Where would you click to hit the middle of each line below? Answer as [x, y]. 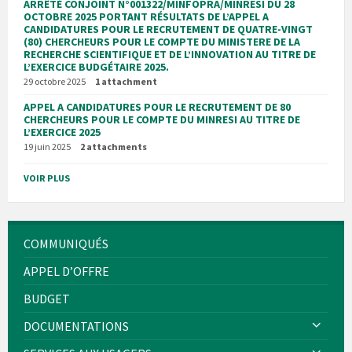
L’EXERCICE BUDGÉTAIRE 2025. [96, 66]
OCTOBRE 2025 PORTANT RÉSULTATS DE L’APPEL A [146, 16]
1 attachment [126, 81]
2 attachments [114, 146]
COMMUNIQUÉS [66, 243]
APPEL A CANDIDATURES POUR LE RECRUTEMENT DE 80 [157, 106]
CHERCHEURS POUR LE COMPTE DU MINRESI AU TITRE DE [162, 119]
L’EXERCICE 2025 [62, 132]
